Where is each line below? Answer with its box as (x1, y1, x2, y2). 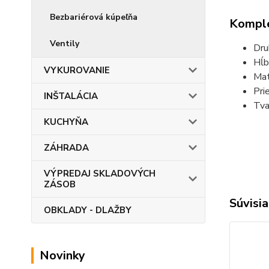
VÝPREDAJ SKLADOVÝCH (44, 168, 156, 180)
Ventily (50, 38, 79, 49)
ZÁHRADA (44, 142, 89, 154)
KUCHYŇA (44, 116, 88, 128)
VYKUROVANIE (44, 64, 110, 76)
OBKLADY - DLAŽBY (44, 204, 131, 216)
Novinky (40, 247, 85, 264)
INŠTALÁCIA (44, 90, 98, 102)
